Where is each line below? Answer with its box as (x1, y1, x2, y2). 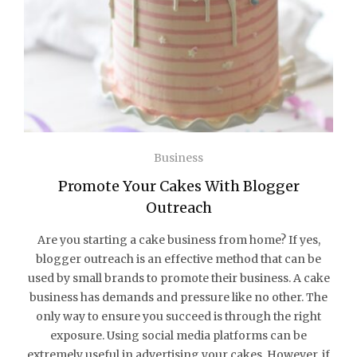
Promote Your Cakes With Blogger (57, 176, 300, 195)
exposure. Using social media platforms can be (50, 328, 307, 343)
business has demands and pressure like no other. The (29, 289, 328, 304)
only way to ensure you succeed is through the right (36, 308, 321, 324)
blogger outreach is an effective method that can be (36, 251, 321, 266)
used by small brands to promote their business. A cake (27, 270, 330, 285)
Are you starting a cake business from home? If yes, (37, 232, 320, 247)
